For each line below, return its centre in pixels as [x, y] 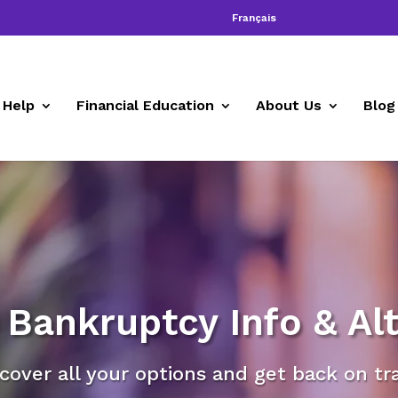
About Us [289, 105]
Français [254, 18]
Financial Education [145, 105]
